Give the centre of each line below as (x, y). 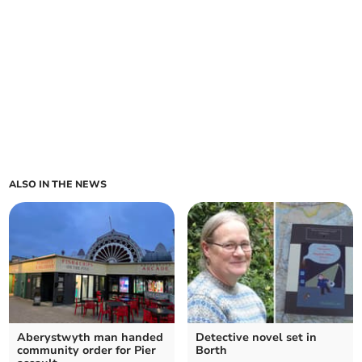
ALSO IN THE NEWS (58, 185)
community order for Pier (87, 351)
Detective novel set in (256, 338)
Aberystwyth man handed (90, 338)
